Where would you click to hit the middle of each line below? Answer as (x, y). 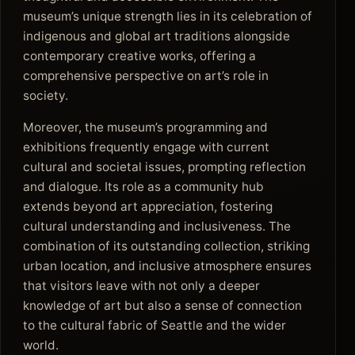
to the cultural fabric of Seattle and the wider (155, 325)
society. (46, 95)
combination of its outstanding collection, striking (166, 246)
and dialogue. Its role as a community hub (143, 186)
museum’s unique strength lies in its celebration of (168, 16)
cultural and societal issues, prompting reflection (164, 166)
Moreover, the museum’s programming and (145, 127)
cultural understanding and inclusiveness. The (157, 226)
